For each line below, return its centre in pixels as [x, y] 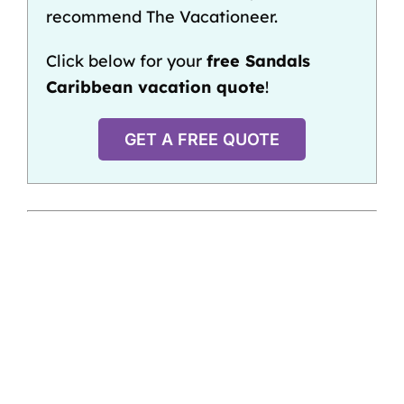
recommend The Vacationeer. [161, 16]
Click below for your [126, 60]
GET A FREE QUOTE [202, 139]
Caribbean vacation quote [155, 87]
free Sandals [258, 60]
